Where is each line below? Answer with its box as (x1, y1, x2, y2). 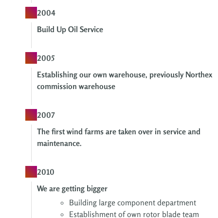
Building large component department (69, 198, 196, 208)
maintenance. (37, 138, 82, 148)
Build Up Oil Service (37, 24, 103, 35)
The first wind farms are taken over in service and (37, 127, 200, 137)
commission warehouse (37, 81, 115, 91)
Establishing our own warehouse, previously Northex (37, 70, 212, 80)
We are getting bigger (37, 183, 108, 194)
